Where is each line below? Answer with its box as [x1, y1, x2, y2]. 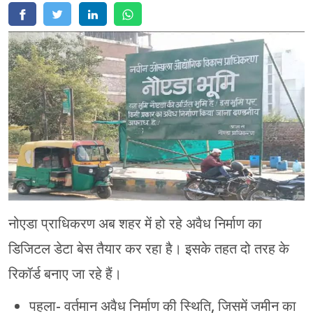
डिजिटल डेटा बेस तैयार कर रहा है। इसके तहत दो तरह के [8, 238, 289, 260]
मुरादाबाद [15, 48, 50, 60]
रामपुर [15, 140, 38, 152]
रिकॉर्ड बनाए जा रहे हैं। [8, 263, 122, 285]
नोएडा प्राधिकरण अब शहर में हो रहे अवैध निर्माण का [8, 213, 262, 235]
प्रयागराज [15, 110, 55, 122]
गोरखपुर [15, 79, 47, 91]
